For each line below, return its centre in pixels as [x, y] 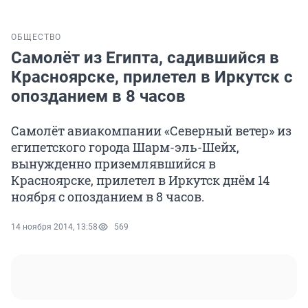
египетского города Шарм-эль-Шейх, [125, 147]
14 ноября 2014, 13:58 [54, 227]
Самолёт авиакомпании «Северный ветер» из [151, 131]
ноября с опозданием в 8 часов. [108, 197]
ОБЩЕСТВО [36, 37]
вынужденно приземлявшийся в [113, 164]
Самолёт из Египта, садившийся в [145, 58]
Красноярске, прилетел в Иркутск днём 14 [140, 180]
